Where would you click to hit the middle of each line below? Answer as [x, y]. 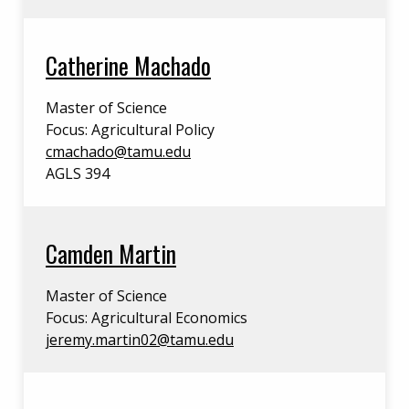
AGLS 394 [78, 173]
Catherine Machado [128, 65]
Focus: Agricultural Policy [130, 130]
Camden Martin [111, 253]
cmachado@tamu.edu [118, 152]
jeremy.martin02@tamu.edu [140, 340]
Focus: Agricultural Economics [147, 318]
